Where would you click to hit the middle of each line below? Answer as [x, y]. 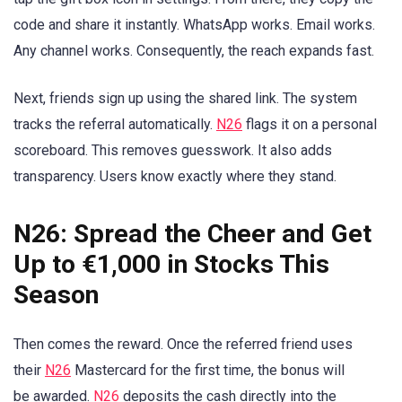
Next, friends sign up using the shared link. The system [185, 98]
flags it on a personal [310, 124]
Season [56, 294]
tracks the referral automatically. [115, 124]
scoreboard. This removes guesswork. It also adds [173, 150]
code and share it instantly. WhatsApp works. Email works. [194, 25]
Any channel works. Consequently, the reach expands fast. [194, 51]
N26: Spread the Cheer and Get [192, 233]
